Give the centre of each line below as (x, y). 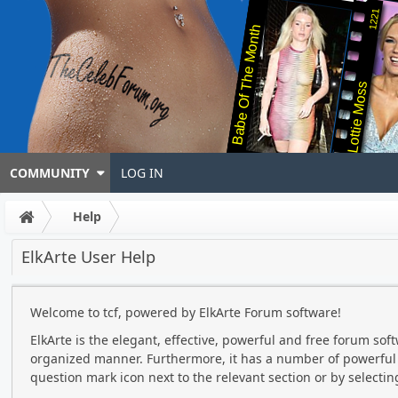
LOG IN (142, 173)
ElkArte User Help (88, 257)
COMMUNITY (50, 173)
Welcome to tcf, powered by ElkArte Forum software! (186, 312)
